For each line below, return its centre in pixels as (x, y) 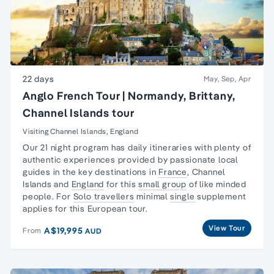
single (182, 197)
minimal (152, 197)
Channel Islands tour (79, 113)
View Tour (227, 228)
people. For (48, 197)
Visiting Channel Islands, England (81, 131)
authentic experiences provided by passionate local (130, 160)
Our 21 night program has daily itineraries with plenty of (137, 148)
